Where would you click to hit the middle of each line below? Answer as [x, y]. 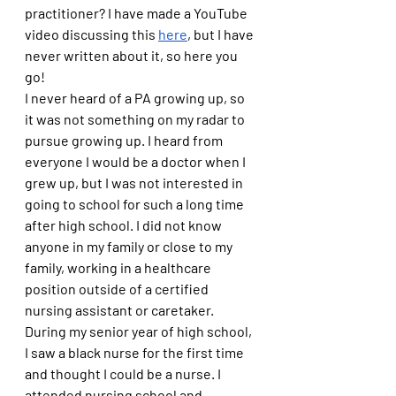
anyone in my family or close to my [130, 246]
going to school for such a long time [136, 203]
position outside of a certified [118, 288]
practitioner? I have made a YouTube [137, 12]
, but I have [222, 34]
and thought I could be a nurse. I [124, 373]
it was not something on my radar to [136, 118]
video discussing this [91, 34]
